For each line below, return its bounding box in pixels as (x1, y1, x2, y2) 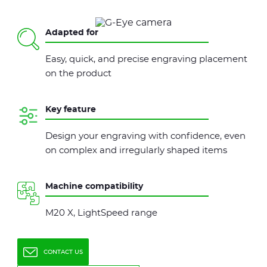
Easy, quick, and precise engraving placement (45, 55, 247, 64)
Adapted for (45, 29, 98, 37)
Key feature (45, 105, 96, 114)
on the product (45, 69, 111, 78)
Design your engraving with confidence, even (45, 132, 246, 141)
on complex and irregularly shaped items (45, 146, 227, 155)
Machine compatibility (45, 182, 143, 191)
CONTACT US (44, 249, 83, 255)
